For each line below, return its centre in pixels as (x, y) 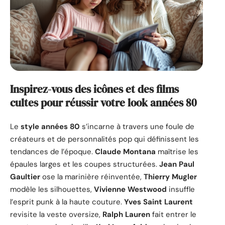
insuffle (181, 190)
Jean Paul (177, 164)
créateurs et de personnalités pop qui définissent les (104, 139)
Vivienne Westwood (130, 190)
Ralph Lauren (126, 215)
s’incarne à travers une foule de (137, 127)
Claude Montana (125, 152)
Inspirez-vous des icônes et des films (94, 89)
